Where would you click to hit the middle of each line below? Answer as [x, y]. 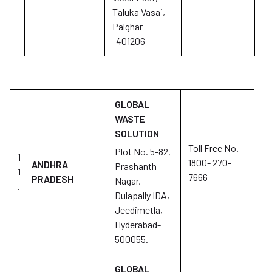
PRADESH [53, 179]
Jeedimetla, [139, 210]
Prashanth [136, 166]
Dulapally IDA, [142, 195]
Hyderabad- [138, 224]
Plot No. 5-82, [143, 151]
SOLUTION [137, 133]
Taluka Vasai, [139, 12]
